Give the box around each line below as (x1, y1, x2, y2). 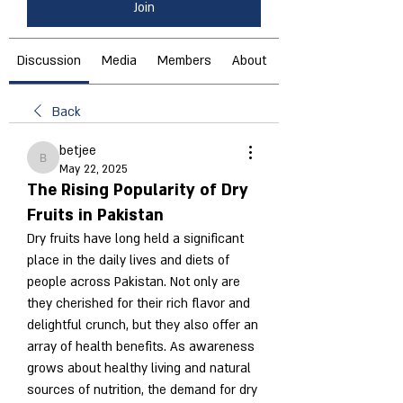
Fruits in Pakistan (27, 204, 164, 226)
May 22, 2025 (59, 161, 128, 176)
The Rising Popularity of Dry (27, 179, 248, 201)
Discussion (17, 51, 81, 69)
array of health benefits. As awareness (27, 337, 255, 355)
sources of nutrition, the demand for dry (27, 381, 257, 399)
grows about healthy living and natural (27, 359, 251, 377)
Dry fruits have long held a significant (27, 229, 244, 247)
